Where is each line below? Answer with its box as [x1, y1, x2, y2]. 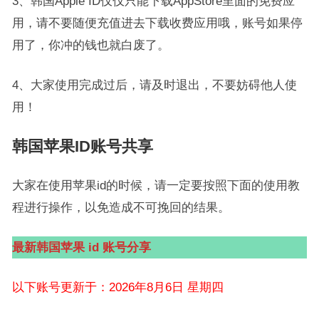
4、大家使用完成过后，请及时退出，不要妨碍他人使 [11, 78, 297, 91]
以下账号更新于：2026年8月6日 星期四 [11, 281, 224, 293]
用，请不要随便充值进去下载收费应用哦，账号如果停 [11, 16, 303, 29]
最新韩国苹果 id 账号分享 [11, 241, 151, 253]
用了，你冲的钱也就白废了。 [11, 38, 169, 51]
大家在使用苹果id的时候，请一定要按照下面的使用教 [11, 179, 300, 192]
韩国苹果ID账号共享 [11, 137, 153, 155]
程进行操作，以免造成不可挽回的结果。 [11, 201, 230, 214]
